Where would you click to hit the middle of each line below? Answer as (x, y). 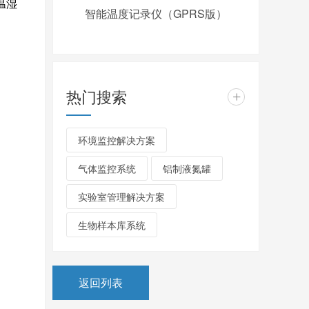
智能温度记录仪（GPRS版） (156, 13)
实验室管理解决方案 (121, 197)
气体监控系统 (107, 168)
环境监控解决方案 (117, 140)
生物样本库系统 (112, 225)
